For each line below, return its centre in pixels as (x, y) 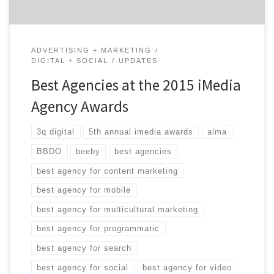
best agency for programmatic (98, 229)
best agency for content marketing (108, 171)
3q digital (56, 132)
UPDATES (138, 61)
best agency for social (83, 267)
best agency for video (187, 267)
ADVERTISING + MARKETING (91, 50)
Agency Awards (80, 107)
